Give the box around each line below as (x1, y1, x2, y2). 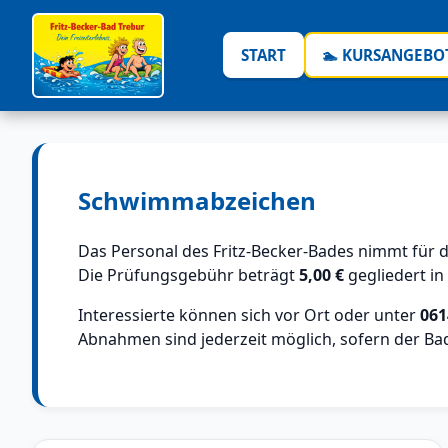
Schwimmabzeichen (78, 183, 316, 217)
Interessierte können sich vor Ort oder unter (78, 303, 420, 326)
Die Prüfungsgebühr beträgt (78, 263, 299, 286)
